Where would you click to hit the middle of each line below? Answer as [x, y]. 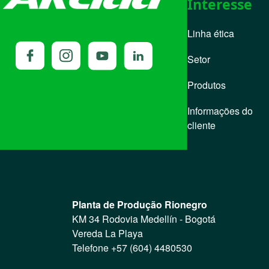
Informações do [220, 111]
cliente [201, 125]
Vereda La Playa [109, 233]
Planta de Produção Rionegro [140, 204]
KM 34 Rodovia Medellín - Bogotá [145, 219]
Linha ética [210, 33]
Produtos [206, 85]
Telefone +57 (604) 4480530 [132, 248]
